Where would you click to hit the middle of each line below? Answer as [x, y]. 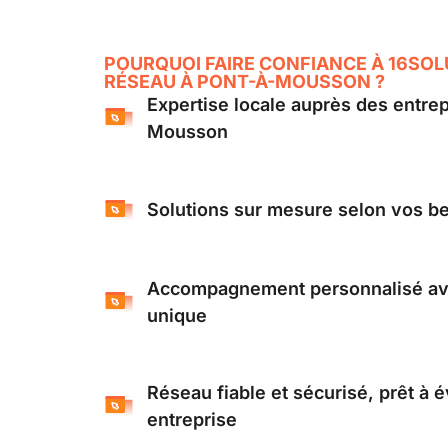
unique [176, 315]
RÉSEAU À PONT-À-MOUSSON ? [245, 81]
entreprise [191, 419]
